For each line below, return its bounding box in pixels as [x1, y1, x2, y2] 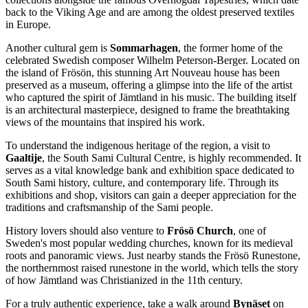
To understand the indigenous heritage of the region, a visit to [5, 140, 270, 152]
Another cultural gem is [5, 42, 110, 54]
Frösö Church [167, 225, 233, 237]
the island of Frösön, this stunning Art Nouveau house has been [5, 67, 280, 79]
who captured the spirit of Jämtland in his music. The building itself [5, 91, 296, 104]
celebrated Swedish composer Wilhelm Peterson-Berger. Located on [5, 54, 300, 67]
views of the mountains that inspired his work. [5, 116, 205, 129]
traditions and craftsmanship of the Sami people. [5, 201, 213, 214]
